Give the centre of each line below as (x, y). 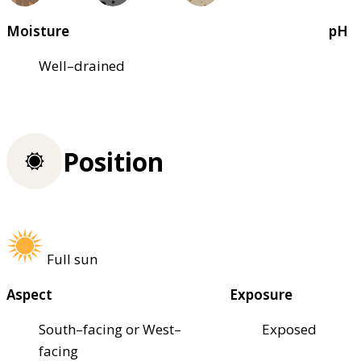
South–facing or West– (110, 329)
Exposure (261, 294)
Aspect (29, 294)
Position (113, 161)
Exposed (290, 329)
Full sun (72, 259)
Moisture (38, 31)
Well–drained (82, 65)
